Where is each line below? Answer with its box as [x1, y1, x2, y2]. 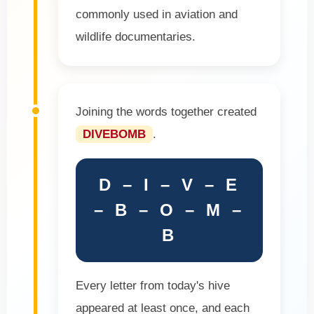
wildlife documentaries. [76, 29, 196, 43]
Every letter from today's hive [76, 278, 230, 292]
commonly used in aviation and [76, 7, 238, 21]
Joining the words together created [76, 104, 257, 118]
